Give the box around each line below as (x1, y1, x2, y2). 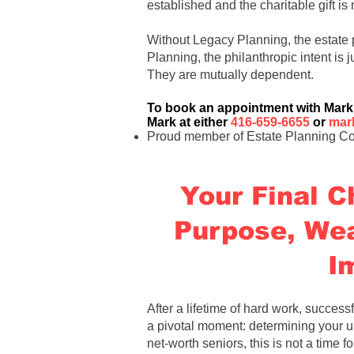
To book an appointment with (147, 101, 324, 115)
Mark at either (147, 115, 231, 129)
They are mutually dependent (147, 68, 311, 81)
